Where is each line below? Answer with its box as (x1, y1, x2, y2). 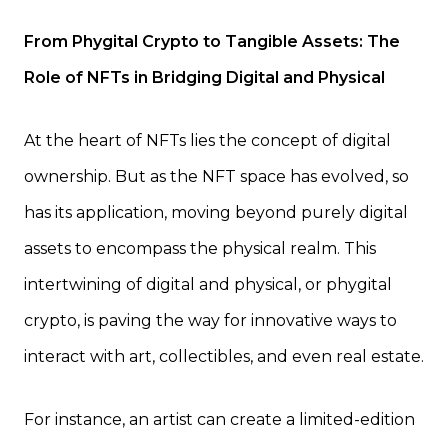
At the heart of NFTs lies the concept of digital (24, 131, 391, 151)
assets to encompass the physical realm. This (24, 239, 376, 259)
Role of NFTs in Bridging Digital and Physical (24, 68, 385, 88)
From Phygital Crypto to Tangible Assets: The (24, 32, 400, 52)
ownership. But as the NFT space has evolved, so (24, 167, 409, 187)
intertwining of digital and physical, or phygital (24, 275, 392, 295)
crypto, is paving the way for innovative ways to (24, 311, 397, 331)
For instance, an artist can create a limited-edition (24, 410, 415, 430)
